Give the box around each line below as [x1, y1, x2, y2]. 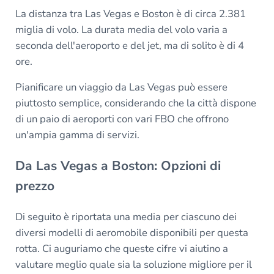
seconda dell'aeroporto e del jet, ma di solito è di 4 [15, 38, 244, 53]
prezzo [15, 177, 54, 194]
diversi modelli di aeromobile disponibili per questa [15, 225, 248, 240]
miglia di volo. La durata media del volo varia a [15, 22, 228, 37]
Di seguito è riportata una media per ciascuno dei [15, 209, 237, 224]
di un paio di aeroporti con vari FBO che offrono [15, 111, 229, 126]
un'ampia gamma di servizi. [15, 127, 142, 142]
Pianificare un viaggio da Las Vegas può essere [15, 80, 228, 94]
